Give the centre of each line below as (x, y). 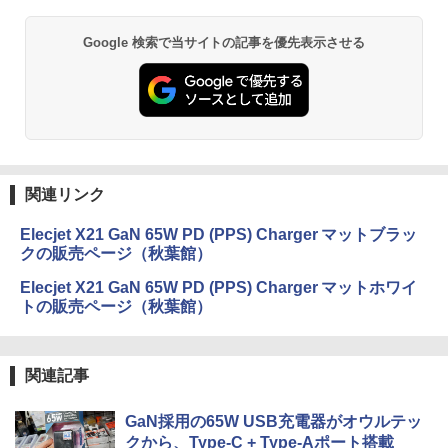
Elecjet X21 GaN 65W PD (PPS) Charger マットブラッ (219, 234)
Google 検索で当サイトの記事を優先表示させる (224, 43)
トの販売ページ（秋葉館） (116, 306)
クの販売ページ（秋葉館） (116, 253)
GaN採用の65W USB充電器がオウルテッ (273, 421)
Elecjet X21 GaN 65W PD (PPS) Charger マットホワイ (219, 287)
